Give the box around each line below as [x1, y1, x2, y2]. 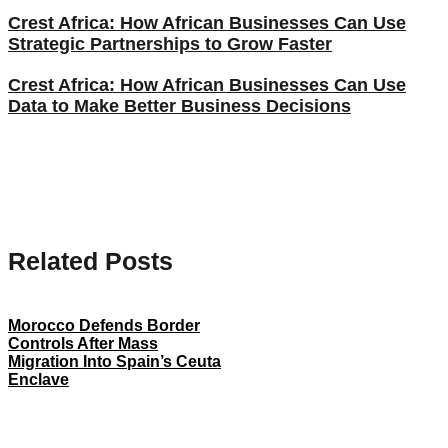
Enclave [8, 371, 69, 389]
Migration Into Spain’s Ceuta [8, 353, 221, 371]
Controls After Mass [8, 335, 158, 353]
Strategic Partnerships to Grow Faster [8, 33, 332, 54]
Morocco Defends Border [8, 317, 200, 335]
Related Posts [8, 247, 173, 276]
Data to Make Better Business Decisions [8, 95, 351, 116]
